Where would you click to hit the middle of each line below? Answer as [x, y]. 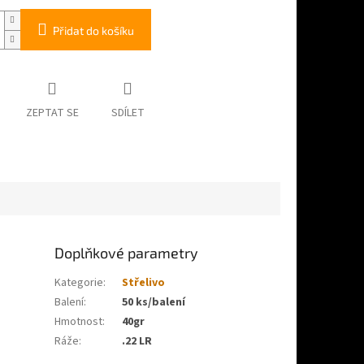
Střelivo [144, 282]
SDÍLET [128, 113]
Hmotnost [79, 321]
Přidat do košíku [93, 31]
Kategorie [79, 282]
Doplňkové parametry [127, 252]
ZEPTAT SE [52, 113]
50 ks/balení [154, 302]
